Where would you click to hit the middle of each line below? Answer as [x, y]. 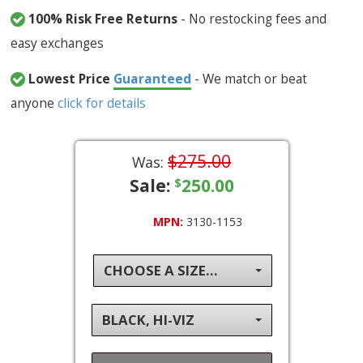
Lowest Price [71, 78]
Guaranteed [153, 78]
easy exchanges [58, 43]
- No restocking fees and [252, 18]
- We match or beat [250, 78]
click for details [102, 102]
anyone [34, 102]
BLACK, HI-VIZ [148, 320]
